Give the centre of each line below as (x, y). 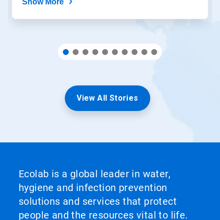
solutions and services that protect (98, 202)
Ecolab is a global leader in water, (95, 174)
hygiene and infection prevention (93, 188)
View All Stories (108, 98)
